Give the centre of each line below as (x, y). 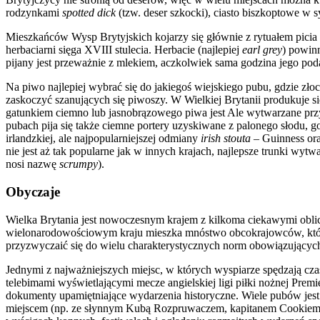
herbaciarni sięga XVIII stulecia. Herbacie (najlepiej (124, 50)
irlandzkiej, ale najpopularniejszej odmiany (103, 139)
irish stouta (226, 139)
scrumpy (79, 164)
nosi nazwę (32, 164)
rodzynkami (34, 13)
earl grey (262, 50)
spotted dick (89, 13)
